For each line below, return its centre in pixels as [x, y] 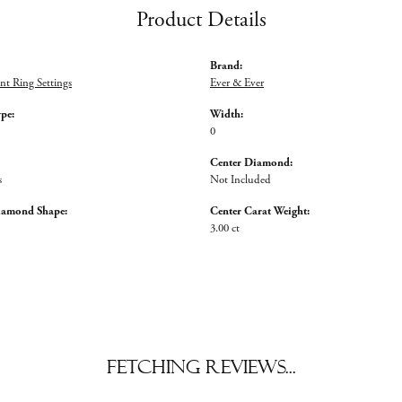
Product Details [201, 19]
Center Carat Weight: [260, 211]
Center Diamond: [251, 162]
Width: [227, 114]
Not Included [240, 179]
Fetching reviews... [201, 367]
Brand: [226, 66]
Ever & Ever [237, 83]
